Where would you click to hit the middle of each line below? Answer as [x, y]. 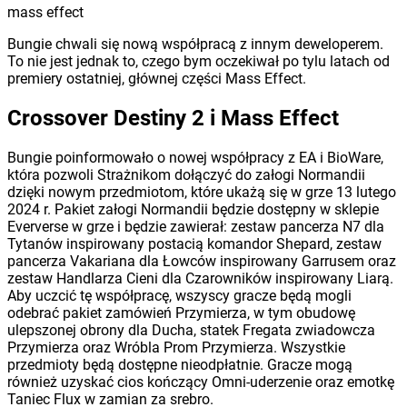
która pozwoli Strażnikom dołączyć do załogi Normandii [186, 174]
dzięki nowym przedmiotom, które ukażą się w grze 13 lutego [202, 192]
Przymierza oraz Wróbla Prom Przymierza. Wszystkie [176, 347]
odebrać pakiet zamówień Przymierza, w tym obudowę [181, 313]
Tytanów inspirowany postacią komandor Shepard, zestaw [194, 243]
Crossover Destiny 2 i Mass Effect [173, 118]
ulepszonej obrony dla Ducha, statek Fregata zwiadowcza [191, 330]
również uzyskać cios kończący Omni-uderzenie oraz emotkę [201, 382]
